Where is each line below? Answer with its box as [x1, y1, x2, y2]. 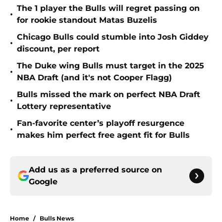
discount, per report [17, 44, 100, 54]
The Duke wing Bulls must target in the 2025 [17, 61, 204, 71]
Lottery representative [17, 102, 111, 111]
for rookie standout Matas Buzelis [17, 15, 157, 25]
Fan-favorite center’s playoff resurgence [17, 118, 184, 128]
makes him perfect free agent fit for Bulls [17, 130, 190, 140]
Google [29, 177, 57, 187]
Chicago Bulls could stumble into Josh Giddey [17, 32, 209, 42]
